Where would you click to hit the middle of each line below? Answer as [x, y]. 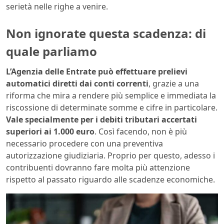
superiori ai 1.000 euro [50, 131]
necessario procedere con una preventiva [84, 143]
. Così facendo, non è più [141, 131]
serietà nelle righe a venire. [57, 7]
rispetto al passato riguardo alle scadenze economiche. [110, 179]
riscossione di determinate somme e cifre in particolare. [112, 107]
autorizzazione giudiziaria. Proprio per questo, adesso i [110, 155]
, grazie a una [174, 83]
